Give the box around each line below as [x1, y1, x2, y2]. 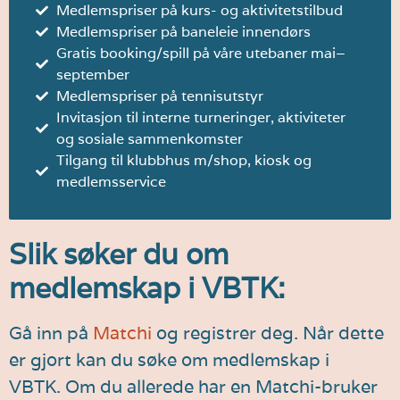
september [55, 64, 129, 84]
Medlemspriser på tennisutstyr [55, 86, 263, 105]
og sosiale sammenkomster [55, 129, 243, 148]
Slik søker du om [9, 235, 229, 272]
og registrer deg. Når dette [152, 321, 384, 345]
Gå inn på [9, 321, 93, 345]
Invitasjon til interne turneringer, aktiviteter [55, 107, 346, 127]
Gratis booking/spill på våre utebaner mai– [55, 43, 346, 62]
